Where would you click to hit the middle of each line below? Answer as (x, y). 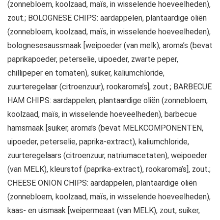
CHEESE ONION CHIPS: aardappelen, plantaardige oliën (102, 183)
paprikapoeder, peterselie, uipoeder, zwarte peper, (93, 59)
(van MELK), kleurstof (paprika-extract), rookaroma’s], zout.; (109, 169)
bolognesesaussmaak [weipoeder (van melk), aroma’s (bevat (110, 45)
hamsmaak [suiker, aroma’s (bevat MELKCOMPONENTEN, (105, 128)
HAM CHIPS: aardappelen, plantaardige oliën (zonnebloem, (108, 100)
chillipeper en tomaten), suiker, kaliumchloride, (86, 73)
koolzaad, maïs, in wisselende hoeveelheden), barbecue (102, 114)
